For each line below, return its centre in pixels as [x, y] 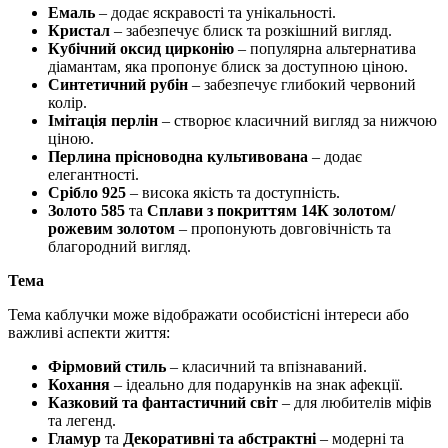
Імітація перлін [103, 120]
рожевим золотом [111, 228]
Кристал [79, 30]
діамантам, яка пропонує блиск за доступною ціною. [228, 66]
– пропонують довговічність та [283, 228]
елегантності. [93, 174]
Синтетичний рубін [118, 84]
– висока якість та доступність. [233, 192]
